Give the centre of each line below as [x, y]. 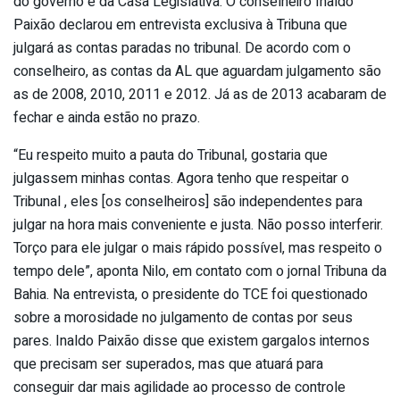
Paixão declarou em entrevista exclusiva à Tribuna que [180, 25]
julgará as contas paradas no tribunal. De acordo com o [182, 49]
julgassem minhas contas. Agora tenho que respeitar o [181, 179]
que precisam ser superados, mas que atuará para [168, 365]
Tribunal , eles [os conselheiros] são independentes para [188, 202]
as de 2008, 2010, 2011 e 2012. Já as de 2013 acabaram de [200, 95]
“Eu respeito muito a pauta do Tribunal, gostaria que [171, 156]
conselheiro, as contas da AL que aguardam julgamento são [197, 72]
